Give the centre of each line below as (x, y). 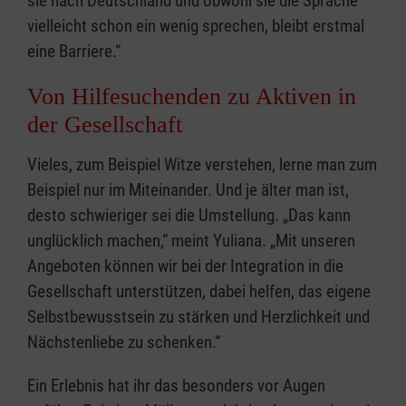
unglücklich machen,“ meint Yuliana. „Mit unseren (191, 241)
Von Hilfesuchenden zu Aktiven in (192, 97)
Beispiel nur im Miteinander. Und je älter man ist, (188, 190)
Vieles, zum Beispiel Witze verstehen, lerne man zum (202, 165)
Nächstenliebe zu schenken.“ (124, 343)
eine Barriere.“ (74, 52)
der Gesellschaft (105, 125)
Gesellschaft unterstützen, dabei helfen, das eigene (199, 292)
